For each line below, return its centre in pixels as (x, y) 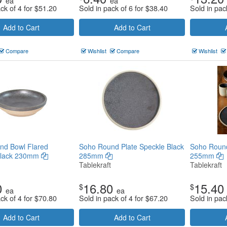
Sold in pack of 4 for (112, 198)
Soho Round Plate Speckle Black (131, 146)
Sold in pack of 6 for (112, 8)
